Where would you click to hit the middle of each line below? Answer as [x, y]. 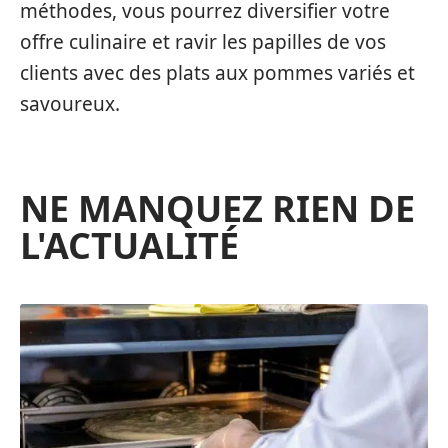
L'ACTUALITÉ [129, 246]
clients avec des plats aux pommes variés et [217, 73]
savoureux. [70, 104]
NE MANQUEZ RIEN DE [217, 209]
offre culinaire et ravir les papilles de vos [203, 42]
